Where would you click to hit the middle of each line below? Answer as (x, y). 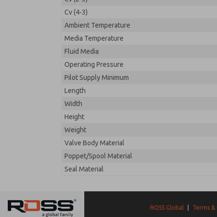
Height (74, 117)
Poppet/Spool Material (98, 156)
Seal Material (84, 169)
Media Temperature (94, 38)
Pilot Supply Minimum (97, 77)
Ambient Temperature (97, 25)
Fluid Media (82, 51)
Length (75, 91)
